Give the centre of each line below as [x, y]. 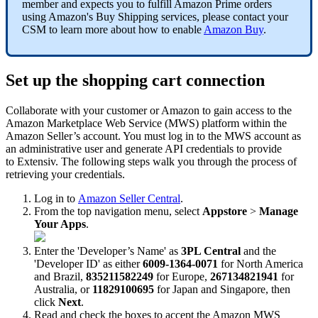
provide [265, 148]
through [215, 161]
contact [249, 16]
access [250, 110]
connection [225, 80]
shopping [115, 80]
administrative [50, 148]
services [179, 16]
